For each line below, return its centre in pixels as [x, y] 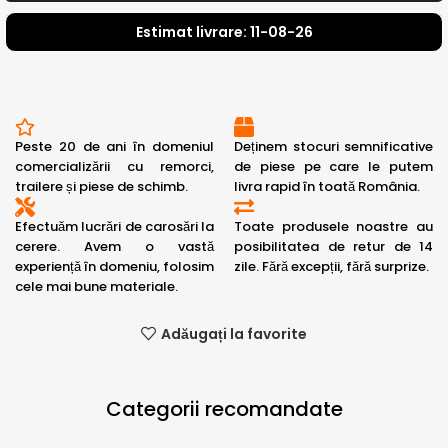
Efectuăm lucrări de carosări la [114, 226]
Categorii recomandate [224, 408]
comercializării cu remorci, [114, 166]
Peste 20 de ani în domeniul [114, 146]
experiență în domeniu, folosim [114, 266]
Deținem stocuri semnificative [333, 146]
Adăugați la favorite [233, 333]
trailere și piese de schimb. [101, 186]
